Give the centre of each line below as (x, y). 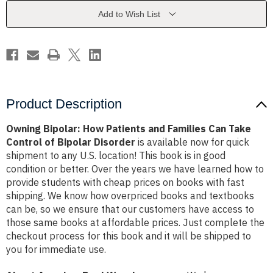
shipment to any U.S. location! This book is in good (116, 156)
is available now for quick (192, 142)
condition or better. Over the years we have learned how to (135, 169)
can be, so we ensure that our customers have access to (130, 209)
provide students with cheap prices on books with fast (125, 183)
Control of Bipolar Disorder (71, 142)
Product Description (64, 104)
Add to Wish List (129, 14)
